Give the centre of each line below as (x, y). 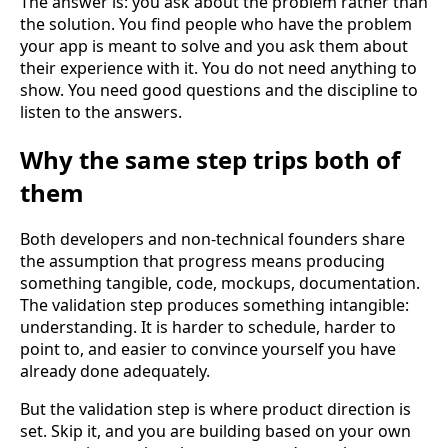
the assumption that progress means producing (202, 261)
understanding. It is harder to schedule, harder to (208, 327)
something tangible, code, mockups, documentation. (220, 283)
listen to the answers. (101, 111)
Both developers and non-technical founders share (212, 239)
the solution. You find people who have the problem (216, 23)
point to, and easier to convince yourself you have (208, 349)
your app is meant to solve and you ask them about (214, 45)
